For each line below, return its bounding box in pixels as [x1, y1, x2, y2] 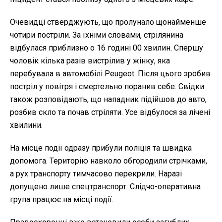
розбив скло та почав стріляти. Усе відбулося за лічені [10, 107, 210, 117]
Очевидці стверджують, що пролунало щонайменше [10, 17, 206, 27]
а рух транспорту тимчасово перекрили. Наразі [10, 168, 182, 178]
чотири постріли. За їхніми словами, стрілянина [10, 30, 183, 40]
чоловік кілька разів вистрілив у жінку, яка [10, 55, 170, 65]
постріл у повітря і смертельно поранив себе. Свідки [10, 81, 204, 91]
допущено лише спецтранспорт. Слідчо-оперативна [10, 181, 201, 191]
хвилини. [10, 120, 43, 130]
